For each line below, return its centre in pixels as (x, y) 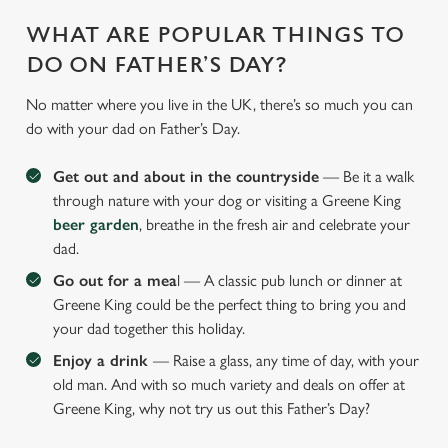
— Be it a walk (366, 176)
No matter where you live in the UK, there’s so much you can (219, 104)
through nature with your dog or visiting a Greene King (227, 200)
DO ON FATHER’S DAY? (156, 65)
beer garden (96, 224)
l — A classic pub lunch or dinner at (289, 280)
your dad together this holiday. (151, 328)
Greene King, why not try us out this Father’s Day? (213, 408)
